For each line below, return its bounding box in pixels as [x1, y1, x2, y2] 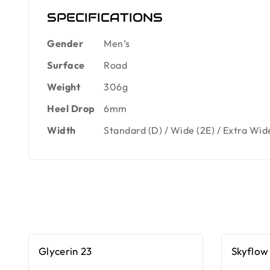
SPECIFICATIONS [47, 9, 163, 25]
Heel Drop [47, 102, 95, 115]
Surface [47, 58, 85, 71]
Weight [47, 80, 80, 93]
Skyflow [231, 244, 269, 257]
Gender [47, 37, 83, 49]
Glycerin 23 [39, 244, 92, 257]
